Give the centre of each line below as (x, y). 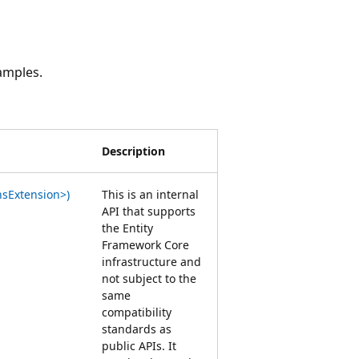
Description (133, 151)
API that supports (149, 211)
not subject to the (149, 278)
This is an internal (150, 194)
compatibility (137, 312)
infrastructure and (151, 261)
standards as (137, 329)
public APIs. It (139, 345)
